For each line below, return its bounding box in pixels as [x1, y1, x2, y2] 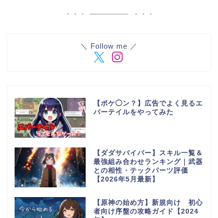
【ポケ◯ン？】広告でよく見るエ [93, 99, 203, 107]
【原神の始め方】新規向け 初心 [93, 199, 203, 206]
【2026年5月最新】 [93, 175, 159, 183]
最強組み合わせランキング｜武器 [93, 158, 203, 165]
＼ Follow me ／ [80, 41, 138, 50]
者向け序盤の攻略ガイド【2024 [93, 207, 199, 215]
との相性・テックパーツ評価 [93, 166, 188, 174]
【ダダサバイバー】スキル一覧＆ [93, 149, 203, 157]
